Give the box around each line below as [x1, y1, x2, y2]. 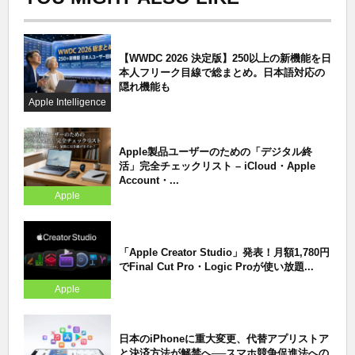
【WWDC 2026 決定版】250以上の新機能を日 [119, 52, 331, 64]
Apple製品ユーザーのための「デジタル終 [119, 145, 312, 158]
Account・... [119, 174, 179, 186]
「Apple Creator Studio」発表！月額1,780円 [119, 246, 330, 258]
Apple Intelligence [29, 97, 106, 107]
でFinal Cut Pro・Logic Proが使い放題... [119, 260, 314, 273]
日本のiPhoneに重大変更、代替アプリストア [119, 332, 329, 345]
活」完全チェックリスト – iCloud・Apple [119, 159, 315, 172]
